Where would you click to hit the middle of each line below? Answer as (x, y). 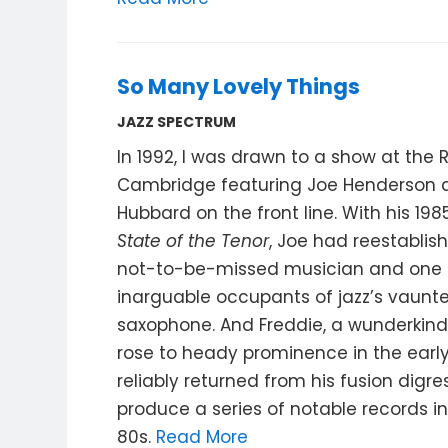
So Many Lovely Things (239, 86)
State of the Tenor (193, 241)
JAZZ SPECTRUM (177, 122)
